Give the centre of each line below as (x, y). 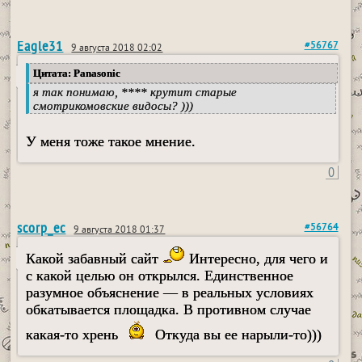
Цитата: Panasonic (77, 74)
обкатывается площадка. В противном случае (169, 310)
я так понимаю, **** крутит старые (135, 93)
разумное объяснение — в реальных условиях (170, 293)
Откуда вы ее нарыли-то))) (237, 335)
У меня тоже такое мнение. (111, 142)
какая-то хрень (74, 335)
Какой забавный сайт (95, 259)
